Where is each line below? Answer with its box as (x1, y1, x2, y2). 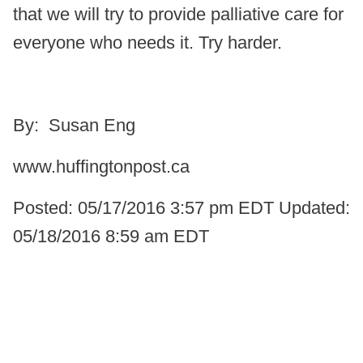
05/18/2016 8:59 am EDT (13, 226, 209, 247)
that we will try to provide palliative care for (13, 4, 344, 25)
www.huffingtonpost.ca (13, 156, 190, 177)
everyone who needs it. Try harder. (13, 32, 282, 53)
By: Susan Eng (13, 115, 135, 136)
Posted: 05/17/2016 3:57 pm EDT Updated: (13, 198, 350, 219)
